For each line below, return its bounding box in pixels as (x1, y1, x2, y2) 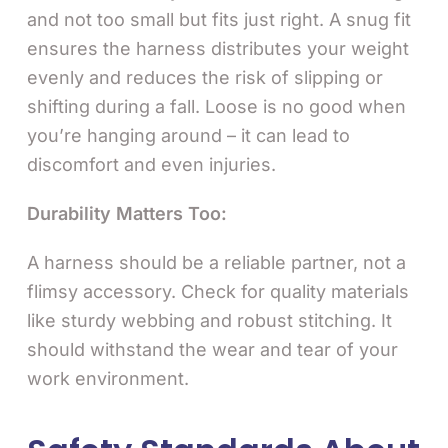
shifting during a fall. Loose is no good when (27, 95, 406, 117)
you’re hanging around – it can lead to (27, 124, 350, 146)
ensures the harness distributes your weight (27, 37, 409, 59)
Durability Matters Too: (27, 202, 227, 224)
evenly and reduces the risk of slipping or (27, 66, 383, 88)
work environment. (27, 367, 189, 389)
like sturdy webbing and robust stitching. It (27, 309, 392, 331)
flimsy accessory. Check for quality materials (27, 280, 409, 302)
